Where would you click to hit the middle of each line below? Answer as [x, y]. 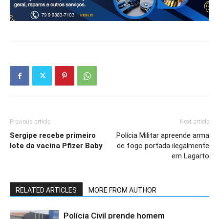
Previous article [30, 122]
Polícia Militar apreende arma [163, 136]
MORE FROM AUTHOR [122, 190]
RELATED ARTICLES [46, 190]
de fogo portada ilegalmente [163, 146]
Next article [195, 122]
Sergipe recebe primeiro [53, 136]
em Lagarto [190, 156]
